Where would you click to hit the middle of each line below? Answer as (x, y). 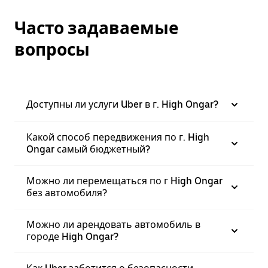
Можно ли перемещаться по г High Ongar (124, 181)
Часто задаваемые (97, 28)
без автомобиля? (67, 193)
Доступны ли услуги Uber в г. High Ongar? (122, 104)
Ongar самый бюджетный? (88, 149)
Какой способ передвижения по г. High (118, 137)
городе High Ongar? (72, 237)
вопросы (52, 50)
